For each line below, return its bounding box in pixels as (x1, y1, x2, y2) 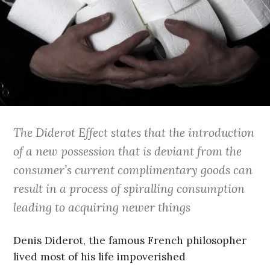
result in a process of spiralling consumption (13, 180, 245, 196)
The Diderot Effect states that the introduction (13, 124, 255, 140)
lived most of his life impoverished (13, 250, 186, 264)
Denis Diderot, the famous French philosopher (13, 234, 247, 248)
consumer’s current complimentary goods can (13, 162, 253, 177)
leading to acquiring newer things (13, 199, 191, 215)
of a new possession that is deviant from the (13, 143, 242, 159)
